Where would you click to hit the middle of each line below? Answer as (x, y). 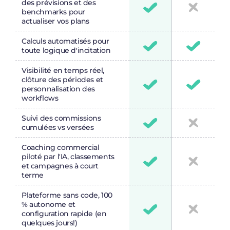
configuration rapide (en (64, 214)
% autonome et (49, 205)
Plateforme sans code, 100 (67, 195)
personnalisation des (58, 89)
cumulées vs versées (58, 128)
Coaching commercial (61, 148)
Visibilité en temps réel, (63, 71)
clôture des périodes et (62, 80)
